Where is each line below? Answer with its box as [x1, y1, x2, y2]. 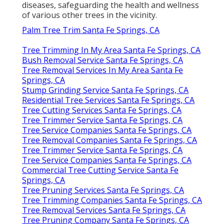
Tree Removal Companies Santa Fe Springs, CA [22, 134, 197, 145]
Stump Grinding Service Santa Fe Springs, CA [22, 84, 188, 95]
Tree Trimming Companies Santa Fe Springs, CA [22, 194, 202, 205]
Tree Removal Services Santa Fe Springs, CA [22, 204, 185, 215]
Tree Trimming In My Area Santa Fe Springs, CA [22, 44, 200, 55]
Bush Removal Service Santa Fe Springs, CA [22, 54, 183, 65]
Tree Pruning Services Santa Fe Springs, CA [22, 184, 184, 195]
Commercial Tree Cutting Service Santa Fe [22, 164, 178, 175]
